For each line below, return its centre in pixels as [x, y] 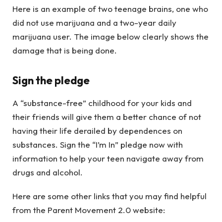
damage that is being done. [65, 51]
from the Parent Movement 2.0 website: [89, 210]
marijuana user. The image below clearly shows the [111, 37]
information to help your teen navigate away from [108, 159]
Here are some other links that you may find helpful [110, 196]
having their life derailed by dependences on [97, 131]
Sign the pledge [51, 80]
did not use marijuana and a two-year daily [94, 23]
